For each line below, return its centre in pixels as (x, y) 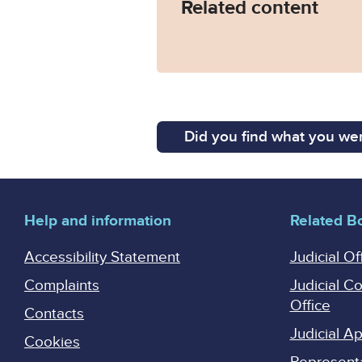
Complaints (62, 286)
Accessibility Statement (102, 258)
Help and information (98, 221)
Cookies (52, 343)
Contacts (54, 314)
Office (310, 306)
